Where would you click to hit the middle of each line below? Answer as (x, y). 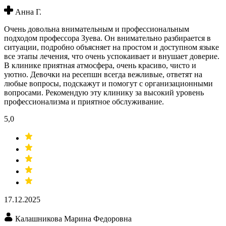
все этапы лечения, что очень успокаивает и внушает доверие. (112, 56)
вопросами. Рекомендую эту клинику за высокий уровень (104, 93)
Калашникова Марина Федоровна (73, 219)
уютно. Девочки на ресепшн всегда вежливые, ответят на (103, 75)
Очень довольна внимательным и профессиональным (97, 29)
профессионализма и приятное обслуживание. (84, 102)
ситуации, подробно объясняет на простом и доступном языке (111, 47)
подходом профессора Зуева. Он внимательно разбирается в (107, 38)
